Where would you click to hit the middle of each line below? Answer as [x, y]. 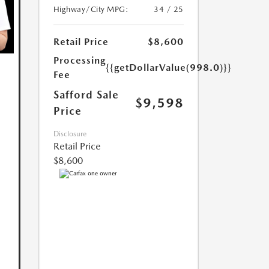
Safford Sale [86, 95]
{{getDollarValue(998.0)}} [168, 68]
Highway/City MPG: [91, 10]
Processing [79, 61]
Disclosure [70, 134]
